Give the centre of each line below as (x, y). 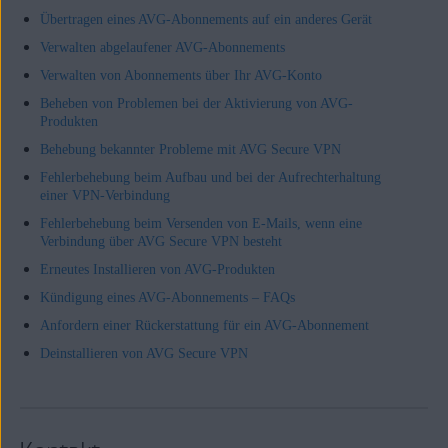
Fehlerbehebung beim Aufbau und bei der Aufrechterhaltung (210, 177)
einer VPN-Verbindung (104, 195)
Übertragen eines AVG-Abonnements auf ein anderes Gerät (205, 19)
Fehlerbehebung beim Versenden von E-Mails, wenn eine (200, 223)
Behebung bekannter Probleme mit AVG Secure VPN (190, 149)
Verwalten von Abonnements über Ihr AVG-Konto (180, 75)
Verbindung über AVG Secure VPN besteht (160, 241)
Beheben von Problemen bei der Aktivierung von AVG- (196, 103)
